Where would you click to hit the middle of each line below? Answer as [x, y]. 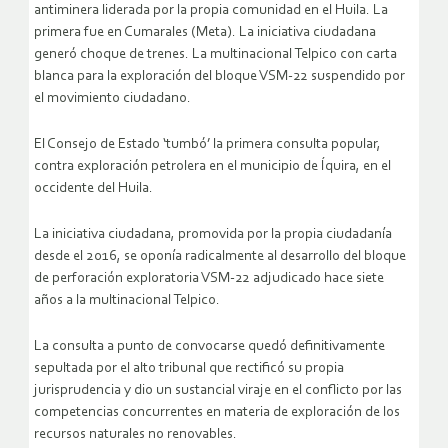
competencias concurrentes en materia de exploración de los [217, 412]
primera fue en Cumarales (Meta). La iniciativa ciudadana [205, 32]
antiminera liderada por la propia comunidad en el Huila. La [211, 10]
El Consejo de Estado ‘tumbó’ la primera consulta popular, [207, 144]
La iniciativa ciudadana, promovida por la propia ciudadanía [213, 234]
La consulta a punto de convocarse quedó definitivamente [209, 346]
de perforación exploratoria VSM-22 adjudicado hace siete [209, 278]
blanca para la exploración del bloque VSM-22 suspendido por [219, 76]
